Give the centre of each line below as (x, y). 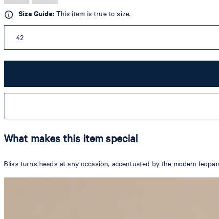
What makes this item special (71, 138)
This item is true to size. (92, 14)
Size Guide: (36, 14)
